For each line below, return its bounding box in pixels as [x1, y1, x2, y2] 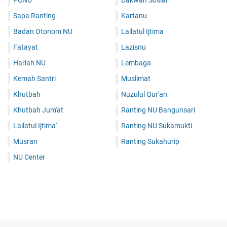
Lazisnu [121, 43, 146, 52]
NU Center [13, 153, 45, 162]
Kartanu [121, 12, 147, 20]
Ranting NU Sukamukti [121, 122, 192, 130]
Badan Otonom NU [13, 27, 72, 36]
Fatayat [13, 43, 38, 52]
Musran [13, 137, 37, 146]
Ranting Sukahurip [121, 137, 179, 146]
